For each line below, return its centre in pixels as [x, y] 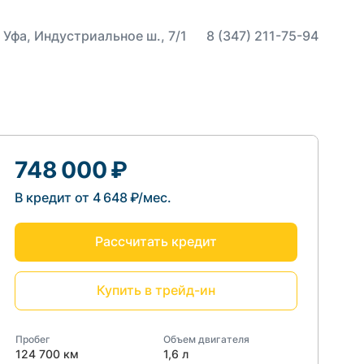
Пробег [33, 339]
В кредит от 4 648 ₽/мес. [93, 197]
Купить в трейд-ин [156, 290]
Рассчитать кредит [156, 241]
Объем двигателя [206, 339]
